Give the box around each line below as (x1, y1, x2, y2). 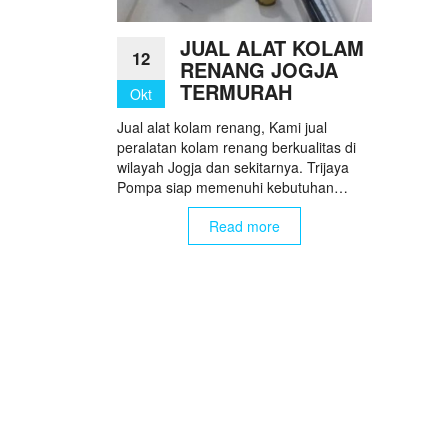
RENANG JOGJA (180, 55, 338, 85)
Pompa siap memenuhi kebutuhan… (117, 177, 348, 198)
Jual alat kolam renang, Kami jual (117, 117, 327, 138)
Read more (208, 216, 280, 237)
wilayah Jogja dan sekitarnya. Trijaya (117, 157, 349, 178)
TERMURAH (180, 77, 292, 107)
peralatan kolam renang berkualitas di (117, 137, 356, 158)
